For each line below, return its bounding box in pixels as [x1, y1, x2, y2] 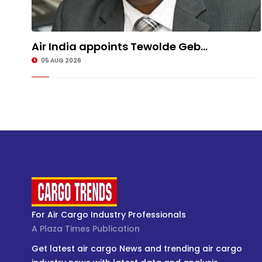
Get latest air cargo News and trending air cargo [31, 243, 242, 255]
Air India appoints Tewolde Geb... [31, 39, 208, 54]
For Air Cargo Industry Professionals [31, 209, 186, 221]
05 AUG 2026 [39, 56, 81, 65]
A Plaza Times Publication [31, 223, 140, 235]
